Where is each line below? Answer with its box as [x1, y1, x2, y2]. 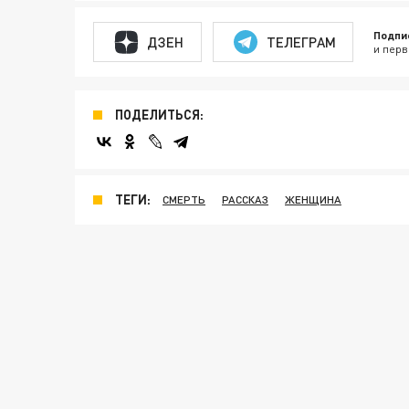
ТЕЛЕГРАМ [266, 33, 336, 50]
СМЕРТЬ [163, 193, 205, 207]
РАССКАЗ [222, 193, 268, 207]
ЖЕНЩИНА [285, 193, 341, 207]
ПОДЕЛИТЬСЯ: [115, 107, 204, 123]
